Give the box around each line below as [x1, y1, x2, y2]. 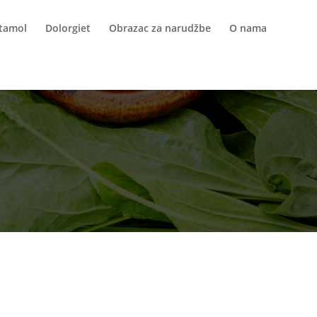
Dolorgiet [45, 21, 91, 35]
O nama [229, 21, 267, 35]
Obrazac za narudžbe [109, 21, 211, 35]
